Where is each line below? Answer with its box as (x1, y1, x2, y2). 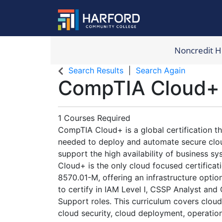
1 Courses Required (58, 113, 130, 123)
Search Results (68, 65, 123, 75)
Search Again (136, 65, 185, 75)
